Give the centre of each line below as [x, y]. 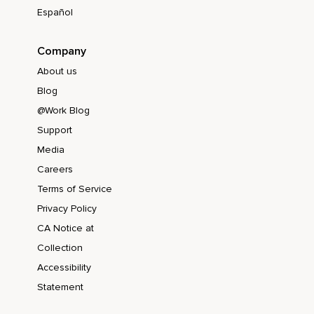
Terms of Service [75, 189]
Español [55, 13]
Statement [60, 287]
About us [57, 71]
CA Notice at [66, 228]
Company [62, 52]
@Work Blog [63, 111]
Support [55, 130]
